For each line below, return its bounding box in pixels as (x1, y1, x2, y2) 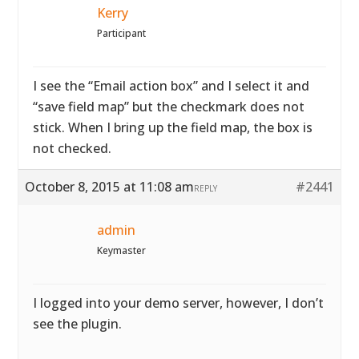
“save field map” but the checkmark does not (33, 98, 305, 115)
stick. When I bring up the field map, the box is (33, 119, 313, 136)
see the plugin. (33, 315, 123, 333)
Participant (97, 26, 147, 40)
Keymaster (97, 244, 147, 257)
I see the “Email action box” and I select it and (33, 77, 310, 95)
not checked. (33, 139, 112, 157)
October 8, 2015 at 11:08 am (25, 178, 195, 196)
